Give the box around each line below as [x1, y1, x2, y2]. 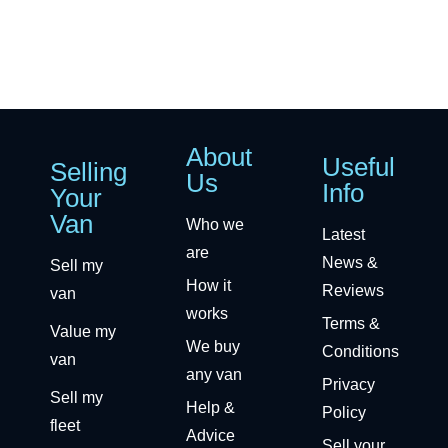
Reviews [322, 281, 384, 299]
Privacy [322, 375, 375, 393]
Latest [322, 225, 365, 243]
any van [186, 365, 242, 383]
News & [322, 253, 378, 271]
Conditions [322, 342, 399, 360]
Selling [50, 156, 127, 187]
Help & [186, 398, 235, 416]
